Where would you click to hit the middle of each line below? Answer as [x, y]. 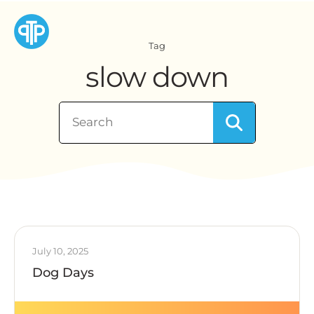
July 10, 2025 [60, 251]
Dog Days [63, 273]
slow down [157, 76]
